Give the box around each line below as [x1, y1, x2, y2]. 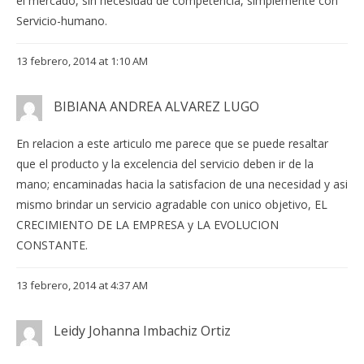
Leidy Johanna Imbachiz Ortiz [54, 322, 231, 340]
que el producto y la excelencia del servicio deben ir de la [16, 156, 314, 172]
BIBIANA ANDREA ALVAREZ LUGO [54, 97, 259, 116]
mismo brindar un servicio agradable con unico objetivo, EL [16, 197, 327, 213]
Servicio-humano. [16, 13, 107, 29]
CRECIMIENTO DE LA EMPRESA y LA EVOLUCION [16, 217, 279, 233]
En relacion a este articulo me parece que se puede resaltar [16, 136, 328, 152]
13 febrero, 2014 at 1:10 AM [16, 54, 148, 69]
